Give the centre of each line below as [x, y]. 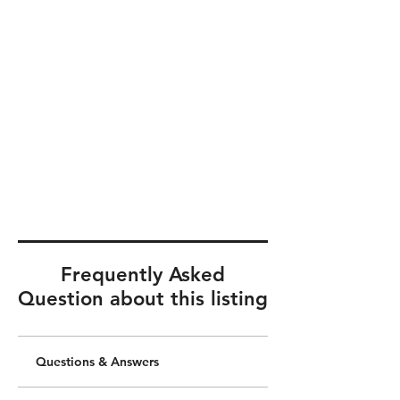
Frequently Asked [143, 275]
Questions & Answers [97, 362]
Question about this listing [143, 299]
